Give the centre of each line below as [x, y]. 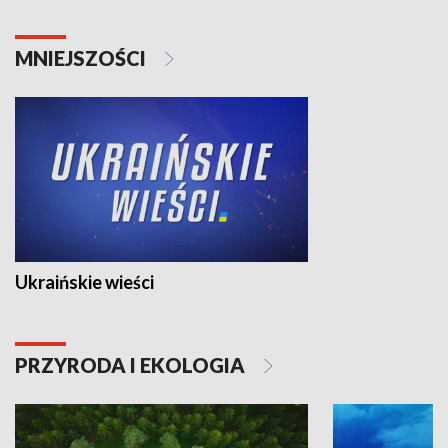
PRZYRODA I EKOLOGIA [132, 365]
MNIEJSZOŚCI [82, 57]
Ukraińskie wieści [84, 282]
